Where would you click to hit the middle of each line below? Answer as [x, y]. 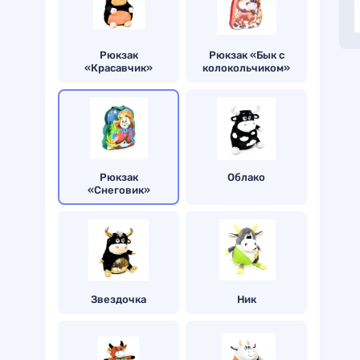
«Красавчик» [119, 68]
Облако [246, 177]
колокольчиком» [246, 68]
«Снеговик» [119, 190]
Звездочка [119, 299]
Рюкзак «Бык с [246, 55]
